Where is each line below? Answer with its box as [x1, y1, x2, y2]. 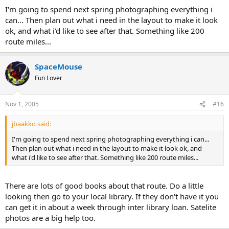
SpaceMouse [35, 61, 82, 72]
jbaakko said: [12, 119, 51, 129]
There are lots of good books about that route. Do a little [5, 180, 203, 191]
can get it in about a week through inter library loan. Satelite [5, 201, 216, 212]
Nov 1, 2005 [5, 100, 39, 109]
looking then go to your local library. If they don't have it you [5, 191, 219, 201]
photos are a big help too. [5, 212, 96, 223]
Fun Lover [35, 73, 62, 82]
